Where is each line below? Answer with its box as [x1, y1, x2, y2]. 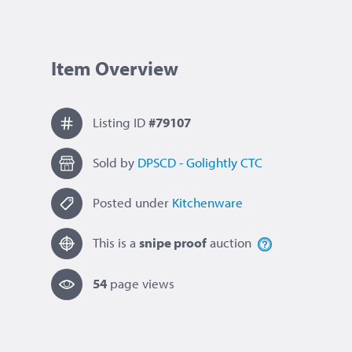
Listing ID [93, 114, 148, 131]
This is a [93, 234, 139, 251]
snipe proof [139, 234, 207, 251]
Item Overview [51, 55, 178, 80]
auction [210, 234, 251, 251]
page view [110, 275, 169, 292]
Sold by [93, 154, 137, 171]
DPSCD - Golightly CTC [137, 154, 262, 171]
